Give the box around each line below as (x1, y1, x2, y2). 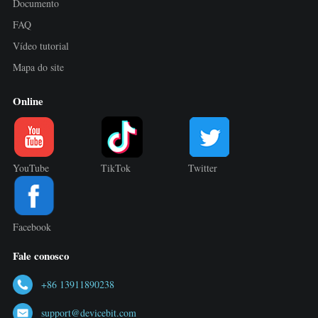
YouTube (12, 160, 49, 175)
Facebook (12, 219, 51, 234)
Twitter (188, 160, 218, 175)
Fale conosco (12, 248, 69, 264)
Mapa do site (12, 60, 64, 75)
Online (12, 92, 43, 109)
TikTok (100, 160, 131, 175)
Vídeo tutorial (12, 39, 69, 53)
